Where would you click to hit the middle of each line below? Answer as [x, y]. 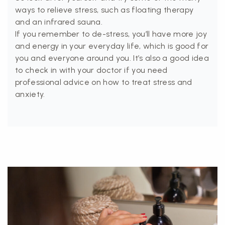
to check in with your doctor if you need [91, 70]
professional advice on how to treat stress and [104, 82]
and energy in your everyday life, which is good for [112, 46]
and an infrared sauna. [59, 22]
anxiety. [30, 94]
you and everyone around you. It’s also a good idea [112, 58]
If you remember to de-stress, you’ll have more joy [111, 34]
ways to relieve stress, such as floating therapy [104, 10]
